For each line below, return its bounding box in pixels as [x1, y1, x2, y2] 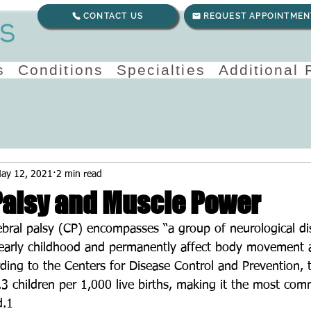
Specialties [116, 62, 205, 78]
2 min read [56, 169, 102, 179]
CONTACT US [83, 10, 143, 21]
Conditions [17, 62, 103, 78]
